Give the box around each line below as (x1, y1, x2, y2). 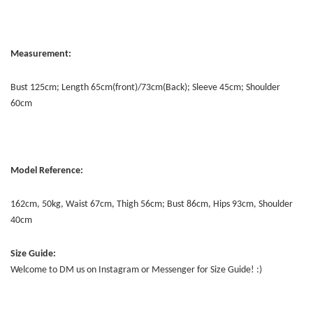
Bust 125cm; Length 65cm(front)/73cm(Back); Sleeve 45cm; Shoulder (10, 82, 280, 94)
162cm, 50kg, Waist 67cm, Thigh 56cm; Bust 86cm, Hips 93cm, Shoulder (10, 199, 293, 210)
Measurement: (10, 49, 71, 60)
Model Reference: (10, 166, 83, 177)
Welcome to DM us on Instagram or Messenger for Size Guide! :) (10, 265, 262, 276)
